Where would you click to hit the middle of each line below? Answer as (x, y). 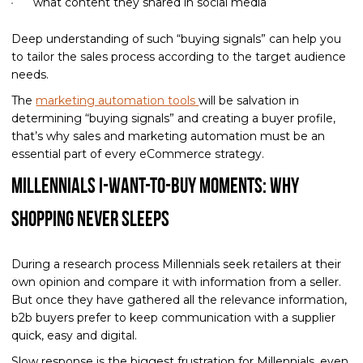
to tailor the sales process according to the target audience (179, 56)
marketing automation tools (117, 100)
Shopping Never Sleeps (91, 220)
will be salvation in (249, 100)
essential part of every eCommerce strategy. (138, 154)
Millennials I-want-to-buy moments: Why (156, 187)
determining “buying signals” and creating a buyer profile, (174, 118)
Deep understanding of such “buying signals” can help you (177, 38)
